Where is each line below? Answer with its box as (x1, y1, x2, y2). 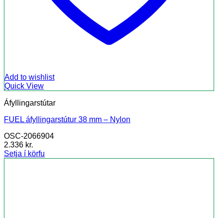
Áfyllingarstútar (4, 99, 55, 108)
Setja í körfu (4, 149, 45, 158)
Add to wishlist (4, 73, 54, 82)
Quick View (4, 82, 44, 91)
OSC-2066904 (4, 132, 54, 141)
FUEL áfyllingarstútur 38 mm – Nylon (4, 115, 130, 124)
